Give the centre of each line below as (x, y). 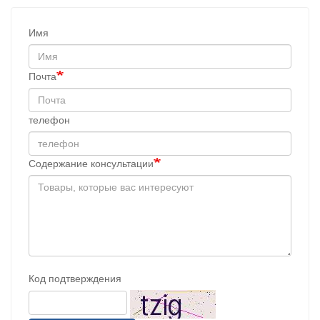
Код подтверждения (75, 278)
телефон (49, 120)
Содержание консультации (91, 163)
